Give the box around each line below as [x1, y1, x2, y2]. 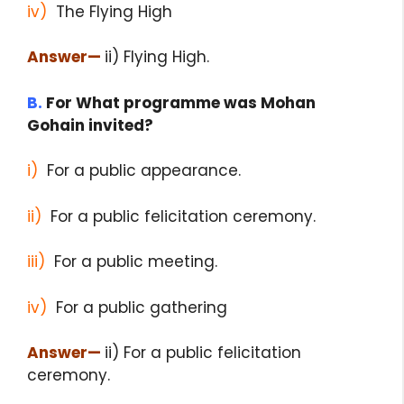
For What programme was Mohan [42, 91, 316, 114]
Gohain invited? [27, 114, 153, 136]
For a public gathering [47, 296, 227, 318]
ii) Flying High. [105, 46, 209, 69]
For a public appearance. [38, 160, 241, 182]
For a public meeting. [45, 251, 217, 273]
